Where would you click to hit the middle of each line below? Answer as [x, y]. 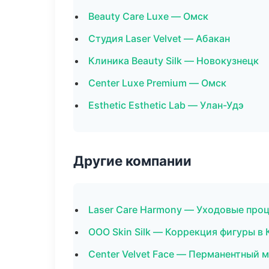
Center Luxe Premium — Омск [157, 83]
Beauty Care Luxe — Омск [148, 16]
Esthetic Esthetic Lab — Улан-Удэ [166, 105]
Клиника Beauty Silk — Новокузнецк [174, 61]
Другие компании [132, 161]
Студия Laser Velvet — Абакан [159, 38]
